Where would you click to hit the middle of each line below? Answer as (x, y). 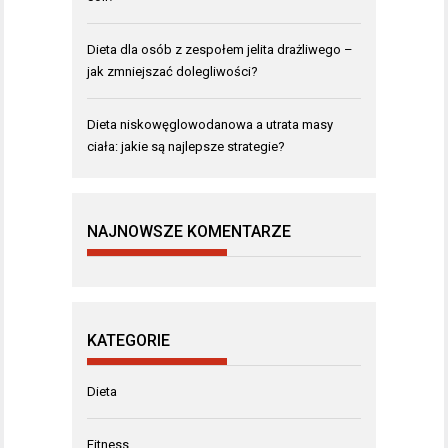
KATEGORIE (128, 341)
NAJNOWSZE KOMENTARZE (189, 232)
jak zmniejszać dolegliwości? (172, 72)
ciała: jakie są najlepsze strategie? (186, 147)
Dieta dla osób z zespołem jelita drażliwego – (220, 50)
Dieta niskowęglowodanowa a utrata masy (210, 125)
